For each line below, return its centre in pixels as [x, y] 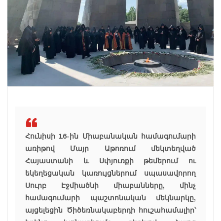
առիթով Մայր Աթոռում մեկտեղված [110, 149]
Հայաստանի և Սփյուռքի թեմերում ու [110, 161]
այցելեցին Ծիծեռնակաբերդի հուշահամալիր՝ [110, 210]
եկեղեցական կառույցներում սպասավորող [110, 173]
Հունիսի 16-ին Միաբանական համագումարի [110, 136]
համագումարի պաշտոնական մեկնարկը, [110, 198]
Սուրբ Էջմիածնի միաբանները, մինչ [110, 186]
